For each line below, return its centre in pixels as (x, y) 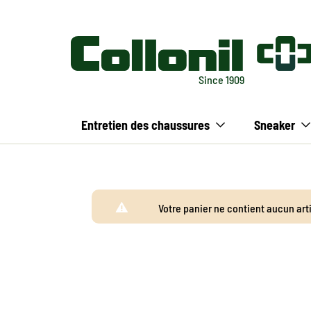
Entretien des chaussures (145, 125)
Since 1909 (221, 79)
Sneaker (276, 125)
